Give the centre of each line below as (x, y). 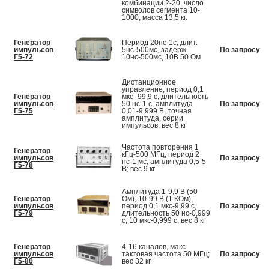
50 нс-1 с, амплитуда (157, 104)
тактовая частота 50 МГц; (166, 254)
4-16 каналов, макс (154, 247)
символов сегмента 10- (161, 11)
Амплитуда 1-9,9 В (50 (160, 192)
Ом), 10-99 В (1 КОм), (157, 199)
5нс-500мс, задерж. (155, 50)
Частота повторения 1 (160, 147)
